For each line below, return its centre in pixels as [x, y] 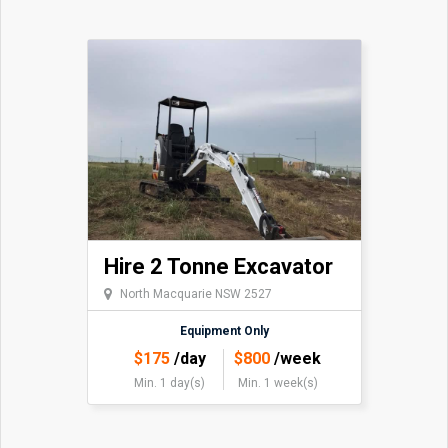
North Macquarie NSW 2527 [195, 293]
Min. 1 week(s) [277, 382]
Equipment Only [224, 330]
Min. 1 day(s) [170, 382]
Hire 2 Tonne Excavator [218, 266]
